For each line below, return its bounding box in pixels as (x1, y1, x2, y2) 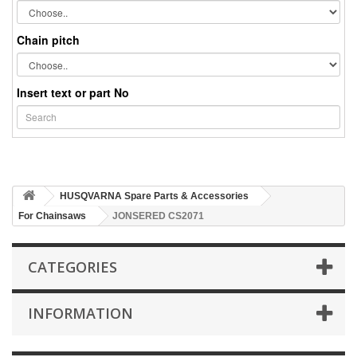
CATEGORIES (28, 257, 117, 277)
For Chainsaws (18, 210, 86, 222)
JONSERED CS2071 (112, 210, 204, 222)
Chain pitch (17, 32, 80, 49)
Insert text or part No (17, 84, 129, 100)
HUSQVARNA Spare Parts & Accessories (60, 190, 249, 202)
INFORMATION (28, 303, 133, 323)
